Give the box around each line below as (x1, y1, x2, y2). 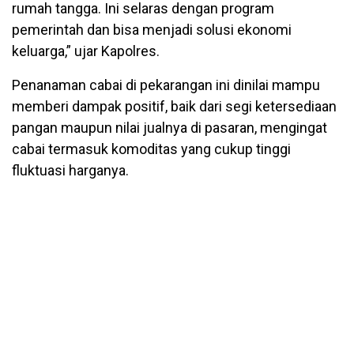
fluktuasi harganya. (12, 162, 129, 179)
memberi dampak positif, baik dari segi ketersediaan (12, 98, 337, 115)
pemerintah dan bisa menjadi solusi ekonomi (12, 21, 292, 39)
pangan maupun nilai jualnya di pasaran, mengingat (12, 119, 327, 137)
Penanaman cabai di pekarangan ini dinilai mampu (12, 77, 320, 94)
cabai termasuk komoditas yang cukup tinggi (12, 141, 291, 158)
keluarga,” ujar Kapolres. (12, 43, 160, 60)
